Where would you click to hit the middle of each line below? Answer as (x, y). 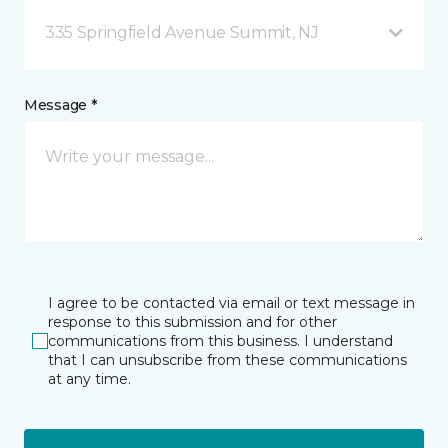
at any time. (89, 378)
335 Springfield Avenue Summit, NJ (182, 32)
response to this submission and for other (192, 321)
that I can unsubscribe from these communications (227, 359)
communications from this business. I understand (220, 340)
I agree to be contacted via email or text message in (231, 302)
